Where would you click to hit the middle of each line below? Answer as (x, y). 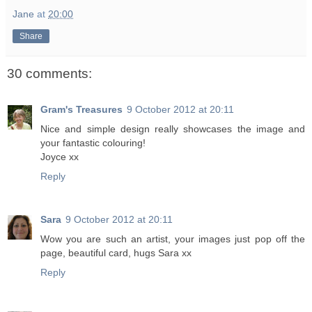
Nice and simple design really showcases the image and (173, 129)
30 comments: (49, 73)
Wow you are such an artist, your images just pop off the (173, 239)
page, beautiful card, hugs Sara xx (116, 253)
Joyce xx (60, 157)
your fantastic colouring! (93, 143)
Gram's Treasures (81, 110)
